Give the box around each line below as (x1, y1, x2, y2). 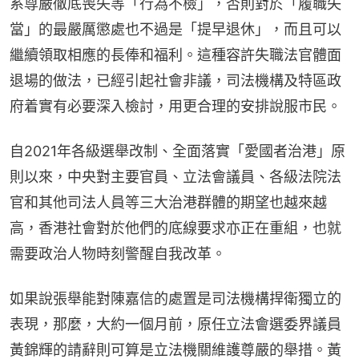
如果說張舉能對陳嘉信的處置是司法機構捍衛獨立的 (10, 290, 341, 308)
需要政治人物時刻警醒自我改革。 (10, 245, 226, 263)
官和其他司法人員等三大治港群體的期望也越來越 (10, 194, 327, 212)
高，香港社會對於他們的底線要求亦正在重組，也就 (10, 220, 341, 237)
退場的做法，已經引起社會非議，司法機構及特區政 (10, 72, 341, 90)
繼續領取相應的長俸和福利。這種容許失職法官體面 (10, 46, 341, 64)
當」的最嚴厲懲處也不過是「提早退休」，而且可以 (10, 21, 341, 38)
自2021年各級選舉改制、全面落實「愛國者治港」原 (10, 143, 345, 160)
